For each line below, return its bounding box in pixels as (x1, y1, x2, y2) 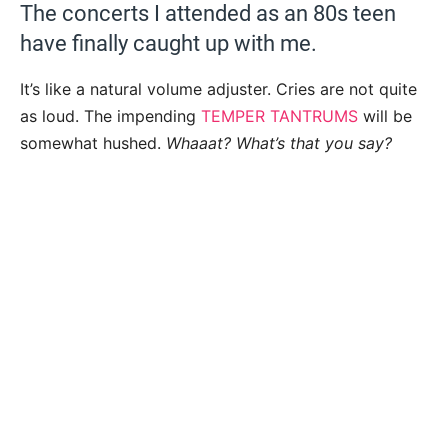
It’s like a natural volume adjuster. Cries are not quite (20, 79, 417, 100)
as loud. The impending (20, 106, 201, 127)
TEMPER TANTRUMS (201, 106, 358, 127)
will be (358, 106, 412, 127)
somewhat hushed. (20, 133, 166, 154)
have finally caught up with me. (20, 31, 317, 57)
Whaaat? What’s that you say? (166, 133, 392, 154)
